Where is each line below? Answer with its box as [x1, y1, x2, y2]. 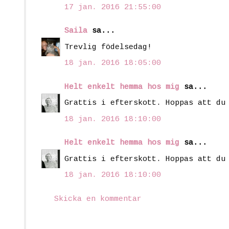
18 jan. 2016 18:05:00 [64, 59, 161, 68]
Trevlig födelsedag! [64, 42, 152, 52]
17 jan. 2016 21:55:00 [64, 3, 161, 12]
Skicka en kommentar [54, 194, 142, 203]
